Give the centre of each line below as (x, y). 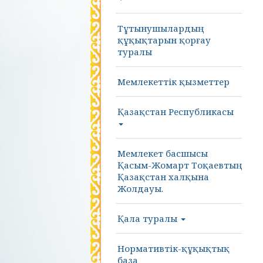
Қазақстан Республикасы (176, 112)
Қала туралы (149, 218)
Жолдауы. (140, 188)
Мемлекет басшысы (163, 153)
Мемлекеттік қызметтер (173, 82)
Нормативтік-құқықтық (173, 248)
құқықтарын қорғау (164, 40)
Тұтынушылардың (158, 28)
